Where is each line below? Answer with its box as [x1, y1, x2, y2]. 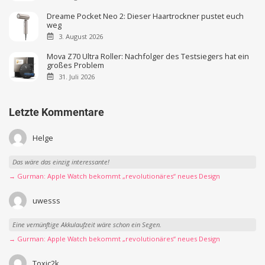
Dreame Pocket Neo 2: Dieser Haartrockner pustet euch [47, 11, 244, 22]
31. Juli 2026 [58, 72, 95, 81]
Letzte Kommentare [9, 105, 104, 118]
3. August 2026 [58, 31, 103, 41]
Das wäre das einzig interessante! [12, 157, 109, 166]
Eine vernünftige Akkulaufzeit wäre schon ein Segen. [12, 219, 161, 229]
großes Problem [47, 60, 105, 71]
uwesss [32, 195, 60, 206]
